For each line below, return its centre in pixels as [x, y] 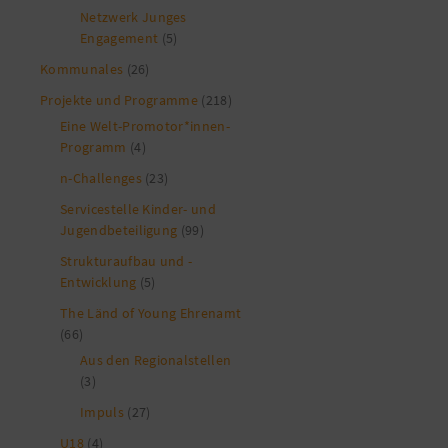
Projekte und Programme [119, 99]
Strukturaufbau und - [126, 260]
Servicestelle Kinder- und [138, 208]
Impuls [102, 411]
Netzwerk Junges [133, 16]
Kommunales [82, 68]
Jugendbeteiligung [119, 229]
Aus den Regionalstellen [156, 359]
